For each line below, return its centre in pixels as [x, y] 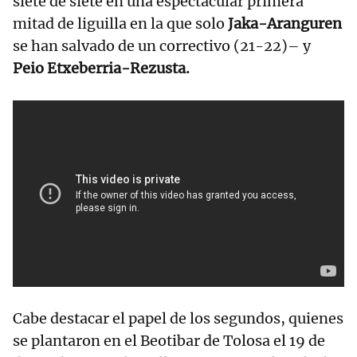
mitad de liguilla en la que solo [120, 24]
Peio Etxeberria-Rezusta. [101, 69]
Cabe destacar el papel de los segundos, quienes [178, 319]
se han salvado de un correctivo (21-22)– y [162, 46]
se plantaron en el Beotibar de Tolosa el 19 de [169, 341]
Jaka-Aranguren [285, 24]
